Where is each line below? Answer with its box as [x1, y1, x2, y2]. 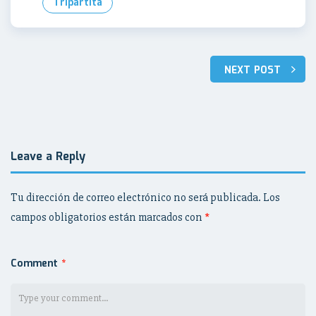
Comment [11, 256, 61, 272]
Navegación [10, 52, 114, 83]
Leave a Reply [11, 148, 85, 166]
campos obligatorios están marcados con [11, 210, 205, 224]
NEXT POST [224, 63, 281, 78]
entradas [10, 103, 90, 134]
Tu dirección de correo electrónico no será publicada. [11, 190, 261, 205]
